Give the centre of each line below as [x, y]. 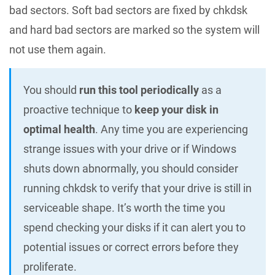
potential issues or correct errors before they [131, 247]
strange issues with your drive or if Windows [130, 149]
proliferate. [50, 267]
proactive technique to [79, 110]
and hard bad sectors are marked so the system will [134, 30]
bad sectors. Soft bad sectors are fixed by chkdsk [128, 10]
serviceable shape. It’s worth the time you [124, 208]
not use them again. [58, 50]
